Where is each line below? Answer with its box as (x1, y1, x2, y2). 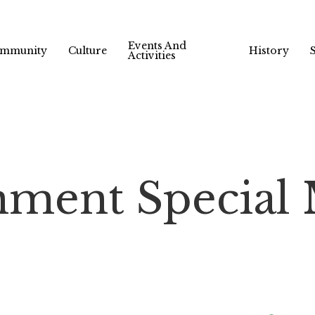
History (248, 44, 289, 57)
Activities (128, 49, 176, 62)
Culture (68, 44, 108, 57)
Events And (128, 39, 187, 52)
